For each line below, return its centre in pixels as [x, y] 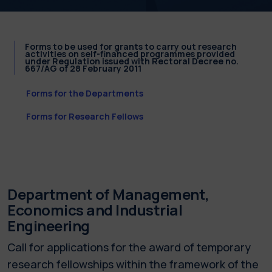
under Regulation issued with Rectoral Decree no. [132, 61]
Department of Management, [108, 194]
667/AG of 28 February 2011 [83, 68]
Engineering [49, 225]
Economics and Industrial [95, 209]
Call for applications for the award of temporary [129, 247]
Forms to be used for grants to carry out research [131, 46]
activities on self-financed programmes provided [130, 53]
